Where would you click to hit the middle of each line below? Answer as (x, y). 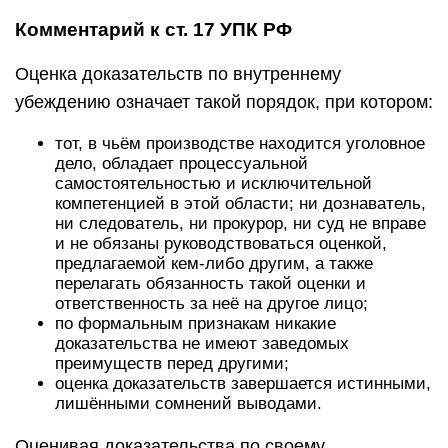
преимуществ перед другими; (172, 363)
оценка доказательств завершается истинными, (243, 383)
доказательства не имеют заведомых (202, 343)
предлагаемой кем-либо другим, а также (214, 263)
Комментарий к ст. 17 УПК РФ (153, 29)
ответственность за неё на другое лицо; (211, 303)
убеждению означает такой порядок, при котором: (224, 102)
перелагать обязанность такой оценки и (210, 283)
